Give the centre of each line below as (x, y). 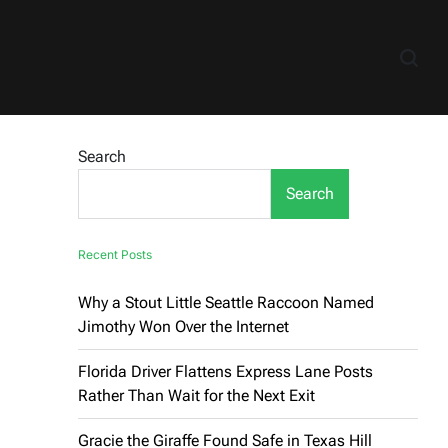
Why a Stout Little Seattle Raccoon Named (226, 302)
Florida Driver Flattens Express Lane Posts (225, 371)
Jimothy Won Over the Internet (183, 326)
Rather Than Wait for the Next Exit (196, 395)
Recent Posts (115, 254)
